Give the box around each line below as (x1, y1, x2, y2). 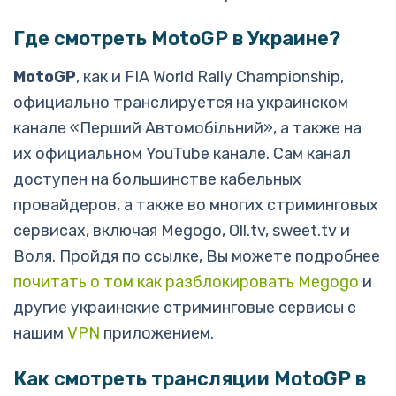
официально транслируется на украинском (13, 93, 348, 112)
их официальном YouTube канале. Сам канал (13, 144, 351, 164)
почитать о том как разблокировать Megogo (13, 272, 359, 292)
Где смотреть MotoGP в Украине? (13, 27, 340, 50)
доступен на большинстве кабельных (13, 170, 301, 189)
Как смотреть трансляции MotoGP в (13, 367, 366, 391)
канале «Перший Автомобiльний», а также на (13, 118, 362, 138)
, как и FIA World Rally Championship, (76, 67, 344, 87)
